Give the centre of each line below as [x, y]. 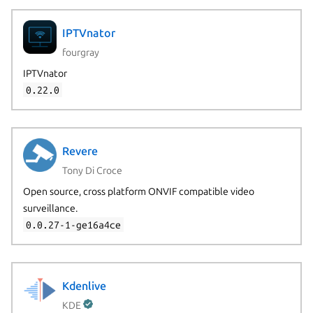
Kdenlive [84, 286]
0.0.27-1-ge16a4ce [73, 225]
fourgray [80, 52]
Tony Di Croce [92, 170]
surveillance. [50, 208]
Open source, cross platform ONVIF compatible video [138, 191]
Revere [80, 151]
